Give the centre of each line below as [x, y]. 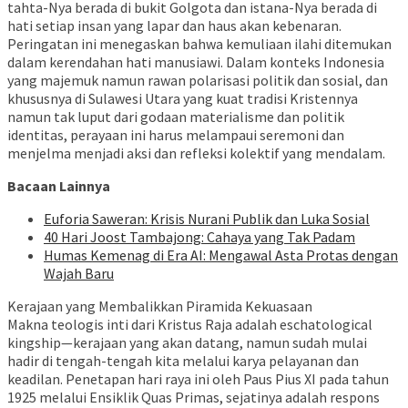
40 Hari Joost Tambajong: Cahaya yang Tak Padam [199, 236]
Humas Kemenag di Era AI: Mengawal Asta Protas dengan [221, 255]
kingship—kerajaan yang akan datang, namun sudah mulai [187, 342]
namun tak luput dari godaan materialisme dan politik [176, 116]
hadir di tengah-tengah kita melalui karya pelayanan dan [183, 360]
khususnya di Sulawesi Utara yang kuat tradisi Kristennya [183, 98]
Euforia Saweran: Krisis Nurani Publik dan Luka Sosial [207, 218]
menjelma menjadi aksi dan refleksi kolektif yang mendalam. [196, 153]
